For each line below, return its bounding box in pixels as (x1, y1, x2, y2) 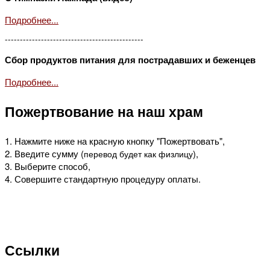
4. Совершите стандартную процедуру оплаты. (5, 172, 203, 186)
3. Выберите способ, (5, 160, 90, 173)
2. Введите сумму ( (5, 147, 84, 160)
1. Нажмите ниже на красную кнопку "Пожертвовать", (5, 134, 225, 148)
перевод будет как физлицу (84, 148, 193, 160)
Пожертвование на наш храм (5, 101, 203, 121)
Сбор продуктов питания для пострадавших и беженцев (5, 53, 256, 67)
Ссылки (5, 240, 60, 260)
